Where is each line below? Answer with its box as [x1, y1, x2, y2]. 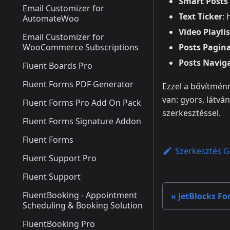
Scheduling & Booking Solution [23, 200, 143, 211]
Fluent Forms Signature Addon [23, 116, 141, 127]
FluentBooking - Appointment [23, 189, 137, 201]
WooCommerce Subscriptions [23, 42, 139, 53]
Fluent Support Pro [23, 152, 97, 164]
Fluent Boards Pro [23, 60, 92, 71]
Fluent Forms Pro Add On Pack [23, 97, 141, 108]
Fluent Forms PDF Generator [23, 79, 133, 90]
